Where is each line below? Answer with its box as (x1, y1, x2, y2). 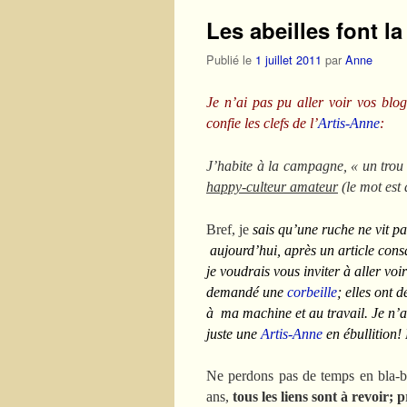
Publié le (206, 50, 255, 68)
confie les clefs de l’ (206, 114, 318, 131)
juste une (206, 325, 261, 342)
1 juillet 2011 (255, 50, 322, 68)
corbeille (287, 283, 337, 300)
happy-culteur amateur (206, 178, 338, 194)
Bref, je (206, 221, 249, 237)
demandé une (206, 283, 287, 300)
